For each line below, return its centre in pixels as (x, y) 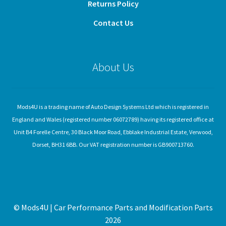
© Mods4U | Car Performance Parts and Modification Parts (113, 207)
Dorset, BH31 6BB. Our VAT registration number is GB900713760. (113, 144)
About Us (113, 67)
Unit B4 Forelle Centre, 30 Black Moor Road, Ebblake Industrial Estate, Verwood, (113, 132)
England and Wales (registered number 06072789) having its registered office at (113, 119)
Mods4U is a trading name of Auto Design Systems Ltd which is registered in (113, 106)
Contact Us (113, 23)
